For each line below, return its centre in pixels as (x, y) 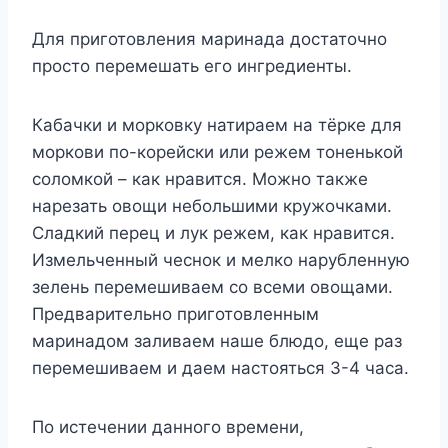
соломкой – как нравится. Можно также (200, 179)
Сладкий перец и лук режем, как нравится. (213, 233)
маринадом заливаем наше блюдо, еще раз (217, 341)
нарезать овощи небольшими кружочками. (212, 206)
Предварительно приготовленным (175, 314)
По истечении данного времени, (168, 427)
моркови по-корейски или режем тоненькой (217, 152)
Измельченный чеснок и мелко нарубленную (221, 260)
